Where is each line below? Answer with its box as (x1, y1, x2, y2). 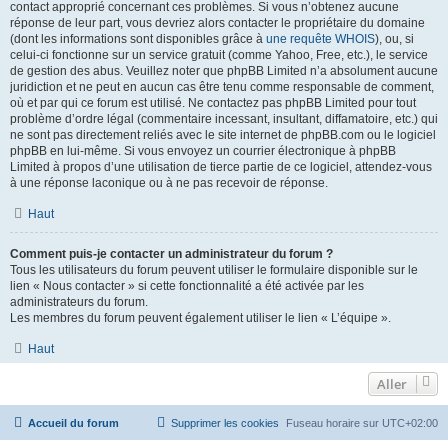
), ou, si (375, 32, 414, 46)
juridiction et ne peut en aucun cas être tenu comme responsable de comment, (10, 80, 434, 94)
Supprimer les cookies (171, 417, 279, 429)
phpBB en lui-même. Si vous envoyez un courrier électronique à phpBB (10, 144, 396, 158)
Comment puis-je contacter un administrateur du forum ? (10, 247, 333, 261)
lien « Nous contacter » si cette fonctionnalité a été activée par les (10, 279, 364, 293)
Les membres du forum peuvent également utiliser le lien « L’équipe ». (10, 311, 391, 325)
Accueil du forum (28, 417, 119, 429)
